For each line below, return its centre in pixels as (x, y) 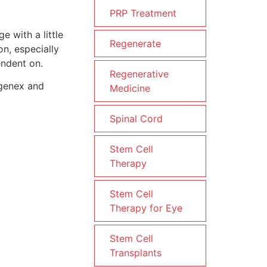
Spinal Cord (136, 119)
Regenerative (139, 74)
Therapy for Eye (146, 208)
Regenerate (135, 44)
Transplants (136, 253)
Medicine (130, 88)
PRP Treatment (143, 13)
